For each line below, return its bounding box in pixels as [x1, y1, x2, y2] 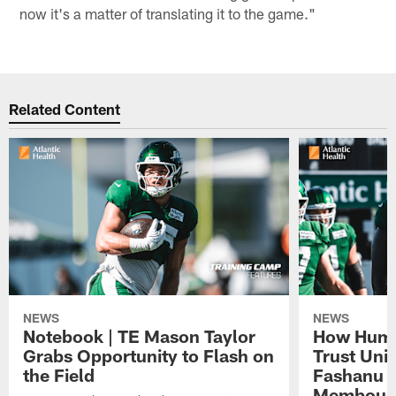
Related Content [9, 99, 121, 118]
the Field [23, 364, 95, 386]
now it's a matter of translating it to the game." [19, 4, 316, 23]
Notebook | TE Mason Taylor [23, 325, 256, 347]
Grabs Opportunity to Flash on [23, 345, 275, 367]
